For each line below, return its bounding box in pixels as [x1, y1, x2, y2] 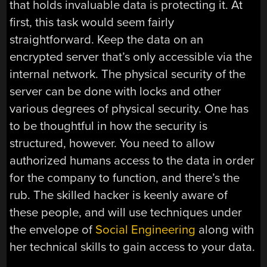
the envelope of [10, 222, 96, 237]
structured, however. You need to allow [10, 135, 215, 151]
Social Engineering [95, 222, 196, 237]
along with [195, 222, 254, 237]
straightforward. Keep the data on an [10, 32, 204, 47]
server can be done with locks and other [10, 83, 222, 99]
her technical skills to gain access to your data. [10, 239, 256, 254]
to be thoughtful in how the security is [10, 118, 208, 133]
